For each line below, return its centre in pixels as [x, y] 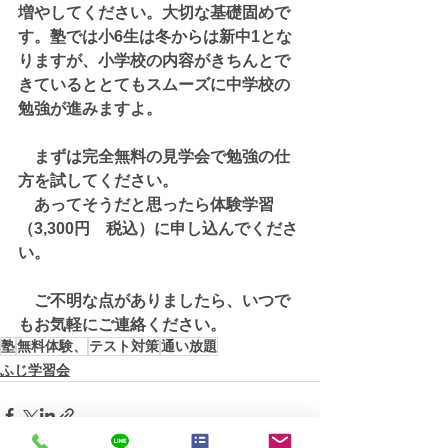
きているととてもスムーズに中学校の [154, 84]
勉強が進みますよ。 [90, 108]
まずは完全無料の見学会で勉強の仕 [154, 156]
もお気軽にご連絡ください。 [122, 324]
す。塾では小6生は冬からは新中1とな [155, 36]
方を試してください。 [98, 180]
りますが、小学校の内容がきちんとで [154, 60]
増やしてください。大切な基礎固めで [154, 12]
